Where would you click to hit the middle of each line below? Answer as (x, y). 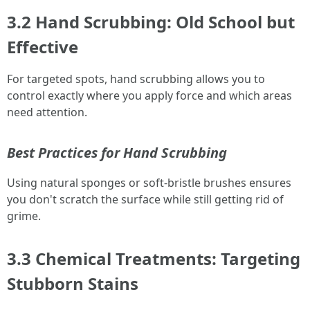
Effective (43, 47)
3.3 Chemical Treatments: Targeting (154, 258)
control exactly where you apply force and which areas (149, 95)
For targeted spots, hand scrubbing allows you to (136, 79)
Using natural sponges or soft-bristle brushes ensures (149, 183)
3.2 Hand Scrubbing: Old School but (151, 22)
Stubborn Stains (73, 283)
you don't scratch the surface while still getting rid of (145, 199)
